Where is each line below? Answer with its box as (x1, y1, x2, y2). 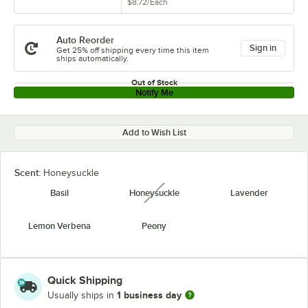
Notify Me (135, 87, 173, 98)
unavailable (153, 190, 214, 204)
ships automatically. (56, 54, 129, 63)
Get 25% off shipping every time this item (56, 45, 209, 55)
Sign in (250, 43, 276, 53)
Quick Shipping (47, 274, 122, 287)
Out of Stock (131, 78, 177, 87)
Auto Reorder (56, 34, 114, 45)
